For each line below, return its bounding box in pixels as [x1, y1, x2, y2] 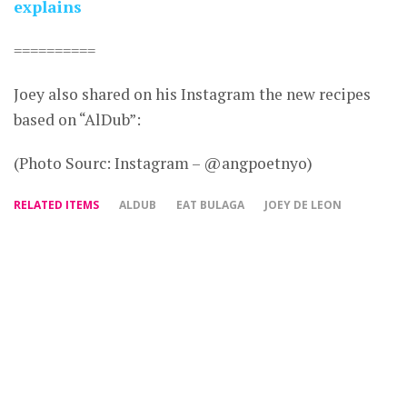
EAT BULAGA [176, 196, 244, 213]
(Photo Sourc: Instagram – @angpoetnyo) [14, 152, 313, 174]
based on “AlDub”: [14, 108, 141, 130]
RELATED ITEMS [14, 196, 99, 213]
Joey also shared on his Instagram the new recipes [14, 83, 371, 104]
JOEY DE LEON [264, 196, 342, 213]
